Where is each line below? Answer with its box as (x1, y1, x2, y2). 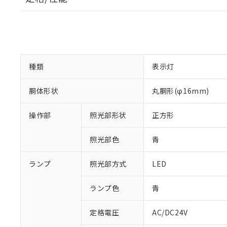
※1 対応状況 (163, 205, 213, 217)
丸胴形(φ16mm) (152, 86, 209, 96)
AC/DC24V (152, 207, 188, 217)
